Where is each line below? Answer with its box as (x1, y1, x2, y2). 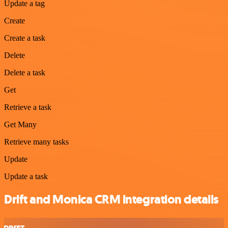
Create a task (4, 34, 45, 43)
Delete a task (4, 68, 45, 77)
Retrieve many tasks (4, 137, 69, 147)
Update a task (4, 172, 48, 181)
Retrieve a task (4, 103, 51, 112)
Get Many (4, 120, 37, 129)
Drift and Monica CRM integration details (4, 191, 219, 208)
